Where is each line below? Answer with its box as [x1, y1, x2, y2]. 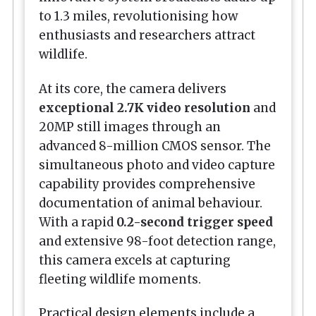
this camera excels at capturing [39, 252, 231, 268]
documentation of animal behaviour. [39, 195, 262, 211]
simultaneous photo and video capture [39, 157, 275, 173]
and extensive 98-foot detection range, [39, 233, 276, 249]
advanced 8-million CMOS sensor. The [39, 138, 271, 154]
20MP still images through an [39, 119, 221, 135]
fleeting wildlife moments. [39, 271, 201, 287]
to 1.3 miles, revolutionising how [39, 8, 238, 25]
